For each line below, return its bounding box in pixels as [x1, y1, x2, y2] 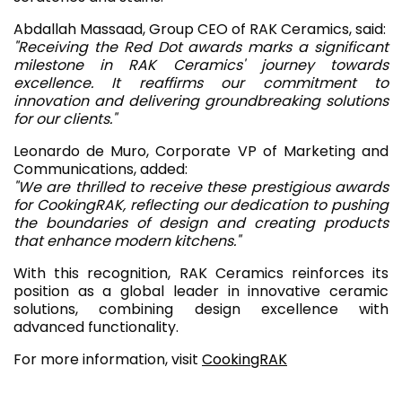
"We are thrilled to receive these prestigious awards [13, 176, 389, 197]
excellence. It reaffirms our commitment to [13, 72, 389, 93]
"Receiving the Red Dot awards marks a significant [13, 36, 389, 57]
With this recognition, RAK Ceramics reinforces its [13, 262, 389, 284]
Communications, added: [13, 158, 188, 179]
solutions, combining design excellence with [13, 298, 389, 319]
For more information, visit [13, 348, 202, 370]
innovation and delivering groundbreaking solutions [13, 90, 389, 111]
